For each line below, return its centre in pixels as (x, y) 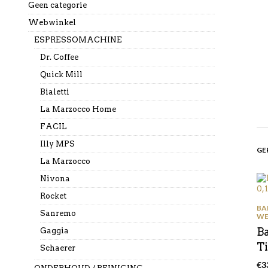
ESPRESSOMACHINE (78, 40)
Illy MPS (57, 144)
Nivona (55, 179)
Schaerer (57, 248)
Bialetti (54, 92)
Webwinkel (52, 22)
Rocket (53, 196)
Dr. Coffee (59, 57)
